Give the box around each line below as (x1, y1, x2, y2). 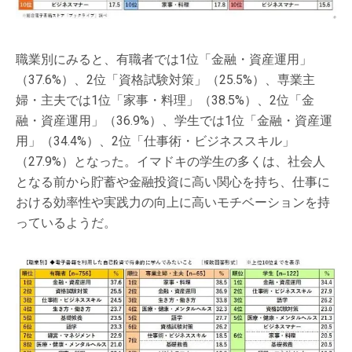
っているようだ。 (16, 215, 116, 231)
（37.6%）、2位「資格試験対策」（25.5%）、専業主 (16, 72, 315, 88)
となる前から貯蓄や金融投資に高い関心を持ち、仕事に (16, 174, 330, 190)
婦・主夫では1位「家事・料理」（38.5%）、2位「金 (16, 93, 314, 108)
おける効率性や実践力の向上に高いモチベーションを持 (16, 195, 330, 211)
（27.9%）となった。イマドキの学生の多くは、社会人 (16, 154, 325, 170)
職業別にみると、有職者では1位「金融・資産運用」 (16, 52, 312, 68)
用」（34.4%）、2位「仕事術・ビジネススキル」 (16, 134, 295, 149)
